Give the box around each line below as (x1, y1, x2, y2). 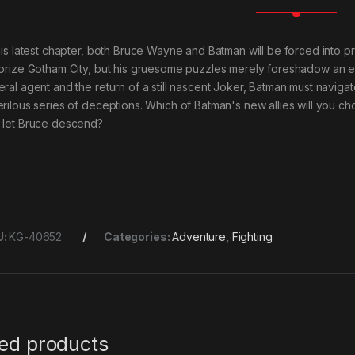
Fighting (231, 229, 273, 243)
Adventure (172, 229, 226, 243)
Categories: (103, 229, 173, 243)
